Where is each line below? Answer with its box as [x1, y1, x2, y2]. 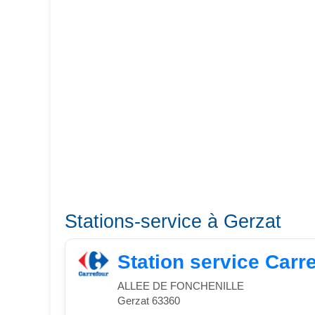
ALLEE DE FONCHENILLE [117, 281, 244, 292]
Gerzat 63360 [117, 295, 180, 307]
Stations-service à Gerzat [65, 210, 281, 232]
